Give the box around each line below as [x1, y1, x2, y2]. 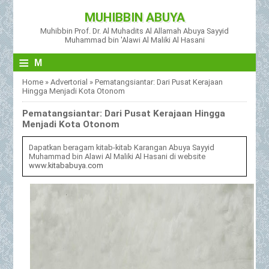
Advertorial [50, 77, 88, 86]
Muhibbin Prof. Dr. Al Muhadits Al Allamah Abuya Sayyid [40, 26, 229, 35]
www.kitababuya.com [29, 160, 104, 170]
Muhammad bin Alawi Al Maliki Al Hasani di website [29, 151, 206, 161]
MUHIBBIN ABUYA [84, 10, 185, 25]
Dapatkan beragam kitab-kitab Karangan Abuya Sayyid [29, 142, 215, 152]
